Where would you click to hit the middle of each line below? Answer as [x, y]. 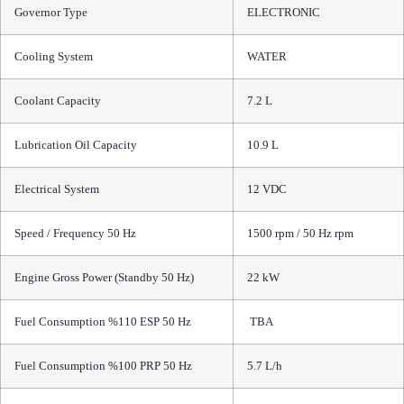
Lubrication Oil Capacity [76, 145]
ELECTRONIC [284, 12]
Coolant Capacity [58, 101]
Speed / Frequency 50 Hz [75, 233]
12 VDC [267, 189]
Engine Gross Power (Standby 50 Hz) [104, 277]
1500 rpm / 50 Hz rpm [300, 233]
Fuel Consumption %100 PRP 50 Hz [103, 366]
